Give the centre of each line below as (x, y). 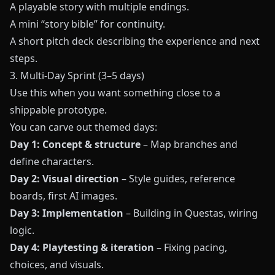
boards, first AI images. (64, 196)
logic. (22, 230)
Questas (204, 213)
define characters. (52, 161)
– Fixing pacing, (191, 247)
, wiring (241, 213)
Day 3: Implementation (67, 213)
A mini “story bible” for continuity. (87, 24)
